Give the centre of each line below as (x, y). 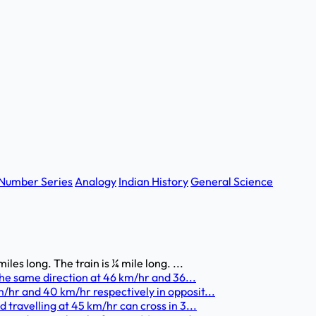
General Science (232, 181)
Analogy (96, 181)
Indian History (153, 181)
